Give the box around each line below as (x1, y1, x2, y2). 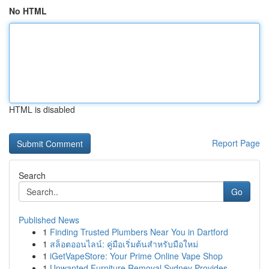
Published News (19, 214, 79, 226)
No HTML (9, 5, 47, 17)
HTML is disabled (9, 103, 75, 115)
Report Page (212, 137, 260, 149)
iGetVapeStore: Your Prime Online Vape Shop (50, 250, 223, 262)
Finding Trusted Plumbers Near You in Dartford (50, 226, 228, 238)
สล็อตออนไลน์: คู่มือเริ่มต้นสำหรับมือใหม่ (50, 238, 198, 250)
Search (19, 169, 46, 181)
